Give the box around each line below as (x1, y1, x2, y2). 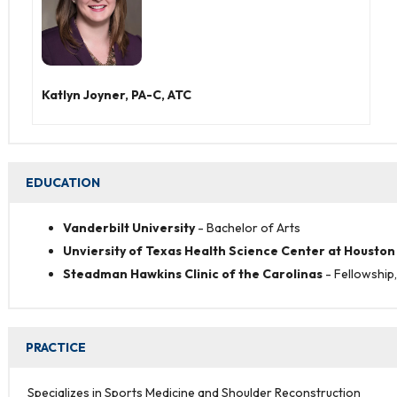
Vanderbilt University (63, 220, 196, 237)
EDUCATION (26, 175, 101, 191)
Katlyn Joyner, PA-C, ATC (42, 87, 192, 104)
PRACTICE (26, 339, 87, 356)
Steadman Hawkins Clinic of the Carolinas (63, 266, 323, 283)
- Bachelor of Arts (198, 220, 301, 237)
